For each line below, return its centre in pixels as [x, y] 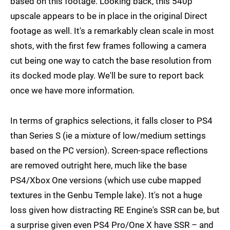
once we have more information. [72, 90]
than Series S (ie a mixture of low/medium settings [108, 135]
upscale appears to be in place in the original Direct [109, 16]
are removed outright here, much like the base [99, 165]
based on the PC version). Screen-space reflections [109, 150]
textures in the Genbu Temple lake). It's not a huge [106, 195]
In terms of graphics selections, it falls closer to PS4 [111, 120]
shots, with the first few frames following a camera [108, 45]
